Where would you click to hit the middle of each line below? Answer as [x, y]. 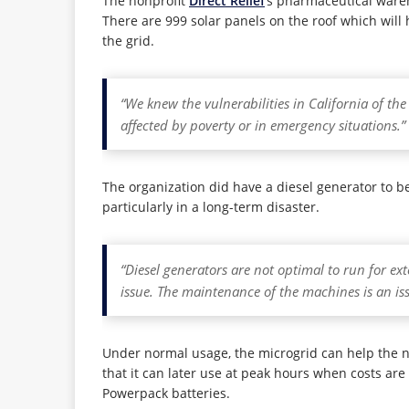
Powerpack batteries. [166, 393]
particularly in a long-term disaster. [211, 206]
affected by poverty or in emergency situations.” [263, 125]
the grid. [128, 40]
